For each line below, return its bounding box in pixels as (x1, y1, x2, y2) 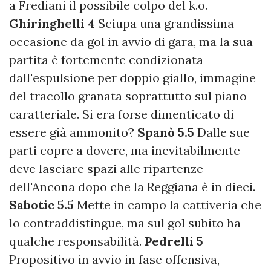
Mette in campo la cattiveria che (74, 197, 261, 213)
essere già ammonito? (9, 125, 137, 140)
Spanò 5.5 (137, 125, 194, 140)
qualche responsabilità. (9, 233, 145, 249)
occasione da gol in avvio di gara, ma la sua (9, 34, 253, 50)
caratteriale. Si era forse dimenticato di (9, 106, 234, 122)
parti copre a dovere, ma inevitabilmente (9, 143, 240, 158)
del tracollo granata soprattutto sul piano (9, 88, 247, 104)
